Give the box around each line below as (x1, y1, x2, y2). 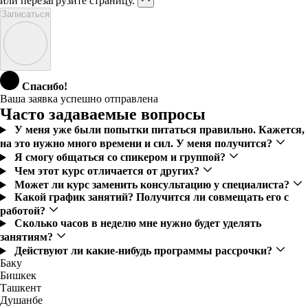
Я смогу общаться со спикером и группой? (14, 151, 228, 164)
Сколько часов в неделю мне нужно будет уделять (14, 217, 261, 230)
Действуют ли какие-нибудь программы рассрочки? (14, 245, 275, 257)
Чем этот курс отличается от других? (14, 165, 202, 177)
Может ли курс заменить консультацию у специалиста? (14, 179, 292, 191)
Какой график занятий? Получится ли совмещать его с (14, 191, 289, 203)
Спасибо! (22, 80, 67, 93)
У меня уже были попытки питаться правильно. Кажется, (14, 124, 305, 136)
